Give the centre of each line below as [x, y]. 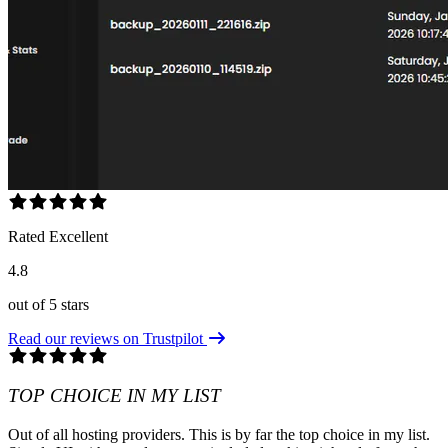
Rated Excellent [58, 237]
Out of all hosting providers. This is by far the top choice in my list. [219, 434]
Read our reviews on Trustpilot [107, 339]
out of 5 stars [48, 305]
